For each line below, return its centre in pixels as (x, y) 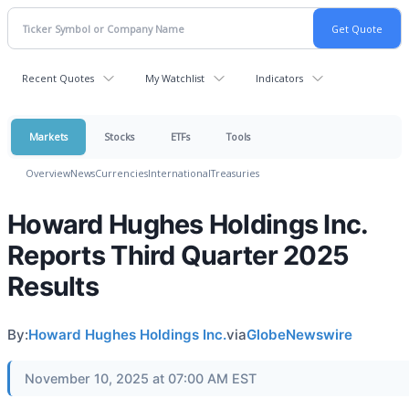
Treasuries (235, 173)
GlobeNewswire (299, 335)
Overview (48, 173)
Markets (48, 136)
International (179, 173)
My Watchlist (175, 78)
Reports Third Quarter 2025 (178, 255)
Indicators (279, 78)
